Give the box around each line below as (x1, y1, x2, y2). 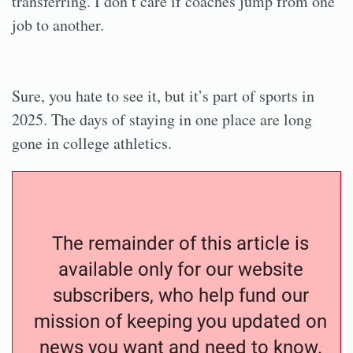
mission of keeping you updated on (34, 310, 327, 333)
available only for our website (58, 258, 303, 281)
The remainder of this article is (52, 232, 309, 255)
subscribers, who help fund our (52, 284, 309, 307)
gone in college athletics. (12, 132, 172, 154)
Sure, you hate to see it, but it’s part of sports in (12, 84, 314, 106)
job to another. (12, 13, 104, 35)
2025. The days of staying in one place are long (12, 108, 312, 130)
